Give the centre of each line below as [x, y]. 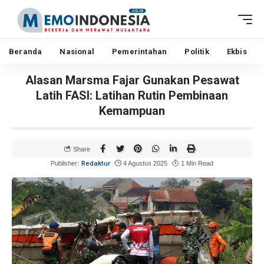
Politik [197, 51]
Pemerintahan [140, 51]
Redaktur [95, 163]
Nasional [77, 51]
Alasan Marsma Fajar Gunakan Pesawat [132, 80]
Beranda [26, 51]
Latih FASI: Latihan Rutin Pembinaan [132, 95]
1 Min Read [197, 163]
